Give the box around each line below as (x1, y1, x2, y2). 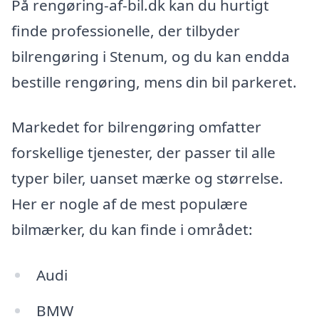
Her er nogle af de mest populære (11, 194, 248, 214)
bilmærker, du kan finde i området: (11, 219, 253, 240)
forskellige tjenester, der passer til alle (11, 142, 276, 163)
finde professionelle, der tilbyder (11, 20, 240, 41)
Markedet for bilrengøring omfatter (11, 117, 261, 137)
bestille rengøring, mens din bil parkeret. (11, 71, 297, 92)
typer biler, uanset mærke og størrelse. (11, 168, 283, 189)
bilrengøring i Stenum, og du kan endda (11, 46, 290, 66)
